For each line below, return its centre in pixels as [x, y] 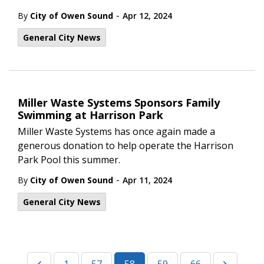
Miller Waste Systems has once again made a [116, 131]
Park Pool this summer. [69, 160]
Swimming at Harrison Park [90, 115]
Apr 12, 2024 [147, 16]
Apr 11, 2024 [147, 180]
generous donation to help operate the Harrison [126, 146]
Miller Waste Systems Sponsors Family [119, 103]
